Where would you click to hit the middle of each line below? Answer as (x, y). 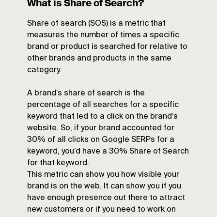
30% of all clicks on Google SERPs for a (101, 140)
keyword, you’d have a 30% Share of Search (108, 152)
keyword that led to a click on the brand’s (102, 117)
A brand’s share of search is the (86, 94)
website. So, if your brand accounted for (101, 129)
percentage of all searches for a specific (103, 105)
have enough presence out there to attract (106, 198)
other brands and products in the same (99, 59)
